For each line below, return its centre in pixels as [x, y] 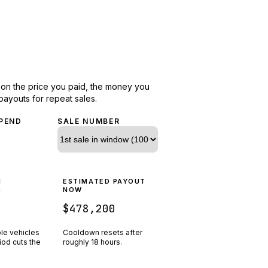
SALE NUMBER [89, 121]
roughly [77, 242]
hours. [112, 242]
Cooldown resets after [103, 232]
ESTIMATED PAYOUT [104, 181]
